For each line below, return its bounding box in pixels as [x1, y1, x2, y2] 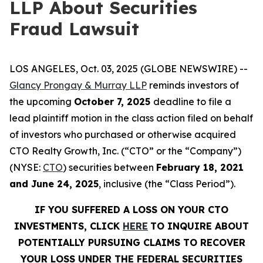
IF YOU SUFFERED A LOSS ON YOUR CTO [35, 204, 228, 215]
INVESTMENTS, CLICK [14, 220, 123, 232]
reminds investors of [147, 79, 239, 91]
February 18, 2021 [156, 161, 244, 173]
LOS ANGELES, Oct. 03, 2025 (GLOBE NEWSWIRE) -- [9, 63, 248, 75]
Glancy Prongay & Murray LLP [9, 79, 147, 91]
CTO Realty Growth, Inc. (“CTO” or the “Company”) [9, 145, 241, 157]
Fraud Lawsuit [9, 18, 139, 40]
